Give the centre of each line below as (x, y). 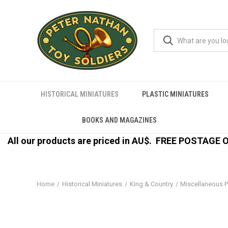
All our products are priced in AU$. (81, 141)
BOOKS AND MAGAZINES (120, 120)
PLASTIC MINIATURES (175, 94)
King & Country (151, 184)
